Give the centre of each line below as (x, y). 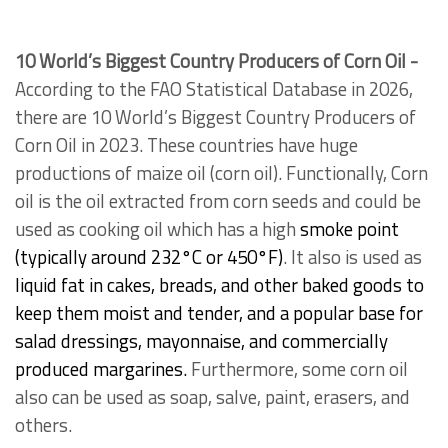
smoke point (347, 229)
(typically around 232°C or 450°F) (149, 257)
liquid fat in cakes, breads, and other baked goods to (219, 285)
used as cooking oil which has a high (155, 229)
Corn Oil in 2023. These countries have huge (186, 145)
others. (43, 425)
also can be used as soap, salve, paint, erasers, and (212, 397)
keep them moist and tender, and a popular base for (219, 313)
